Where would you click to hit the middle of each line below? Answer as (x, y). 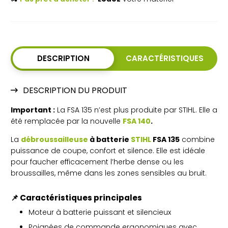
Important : (33, 110)
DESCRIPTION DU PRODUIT (75, 90)
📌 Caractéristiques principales (76, 197)
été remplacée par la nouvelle (67, 121)
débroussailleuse (54, 139)
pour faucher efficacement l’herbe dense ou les (97, 162)
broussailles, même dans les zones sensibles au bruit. (109, 173)
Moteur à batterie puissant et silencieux (100, 212)
